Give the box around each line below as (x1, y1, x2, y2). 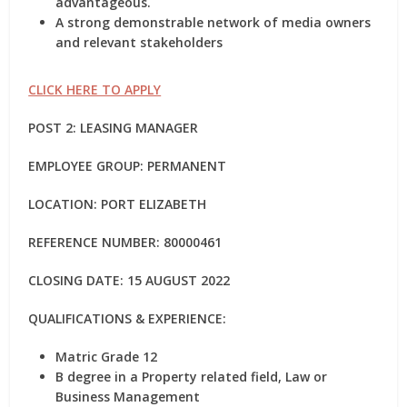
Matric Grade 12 (55, 348, 158, 365)
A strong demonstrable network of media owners (55, 14, 372, 31)
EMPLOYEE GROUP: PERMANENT (28, 157, 227, 174)
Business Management (55, 388, 201, 405)
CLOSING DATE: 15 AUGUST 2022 (28, 272, 231, 289)
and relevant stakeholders (55, 34, 223, 51)
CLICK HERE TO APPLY (28, 81, 162, 98)
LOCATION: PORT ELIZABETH (28, 195, 207, 213)
